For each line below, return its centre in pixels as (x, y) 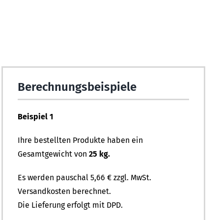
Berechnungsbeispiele (77, 87)
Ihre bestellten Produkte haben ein (81, 140)
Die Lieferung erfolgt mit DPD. (70, 205)
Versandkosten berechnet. (65, 192)
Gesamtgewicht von (54, 154)
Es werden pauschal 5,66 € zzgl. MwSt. (85, 178)
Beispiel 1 (36, 117)
